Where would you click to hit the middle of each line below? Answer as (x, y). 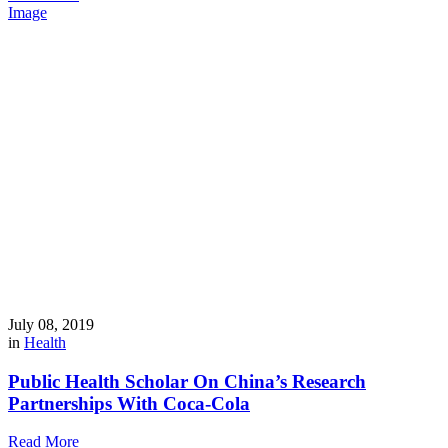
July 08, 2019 (51, 324)
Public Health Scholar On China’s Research (187, 381)
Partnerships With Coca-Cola (129, 403)
